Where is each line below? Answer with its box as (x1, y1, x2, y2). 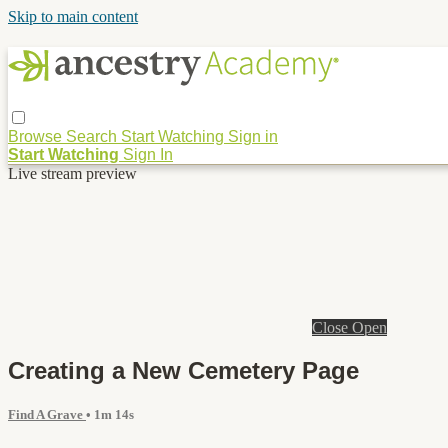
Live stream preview (8, 164, 137, 182)
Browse (8, 127, 66, 145)
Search (66, 127, 121, 145)
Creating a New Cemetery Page (8, 356, 359, 384)
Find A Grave (8, 407, 86, 422)
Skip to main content (8, 8, 138, 25)
